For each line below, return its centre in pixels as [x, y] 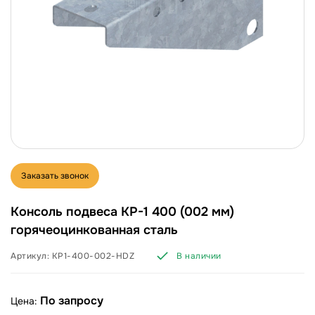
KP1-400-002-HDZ [93, 256]
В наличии [199, 256]
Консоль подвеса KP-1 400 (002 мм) [122, 212]
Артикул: [31, 256]
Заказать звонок [55, 176]
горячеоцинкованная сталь [94, 230]
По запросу [72, 301]
